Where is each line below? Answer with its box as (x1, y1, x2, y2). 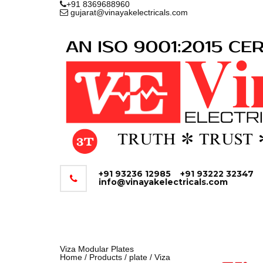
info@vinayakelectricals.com (99, 177, 228, 187)
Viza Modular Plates (60, 244, 134, 254)
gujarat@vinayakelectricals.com (68, 8, 188, 17)
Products (89, 252, 122, 262)
